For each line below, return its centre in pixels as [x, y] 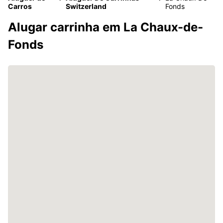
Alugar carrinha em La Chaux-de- [106, 27]
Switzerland [86, 6]
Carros [20, 6]
